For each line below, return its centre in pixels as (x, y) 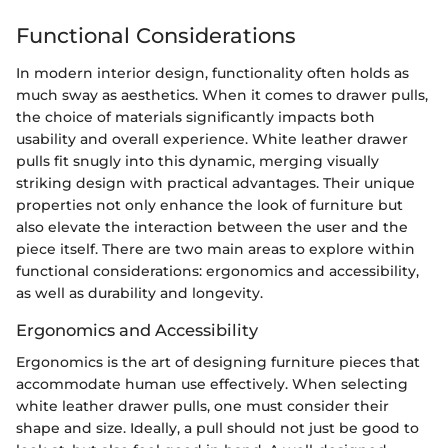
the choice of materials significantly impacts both (195, 117)
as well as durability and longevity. (139, 293)
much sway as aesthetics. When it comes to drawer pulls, (222, 95)
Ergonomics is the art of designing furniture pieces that (218, 362)
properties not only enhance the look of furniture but (209, 205)
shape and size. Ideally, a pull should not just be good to (217, 428)
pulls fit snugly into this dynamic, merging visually (197, 161)
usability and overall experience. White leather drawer (212, 139)
